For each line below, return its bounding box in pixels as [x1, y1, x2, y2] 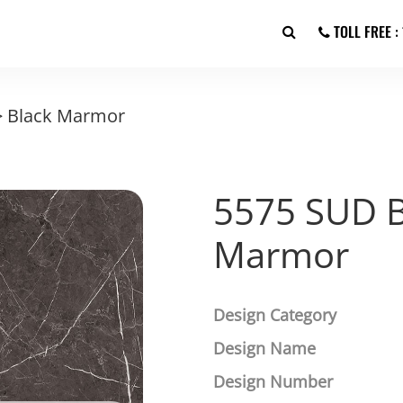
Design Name [213, 337, 317, 359]
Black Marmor [7, 103, 125, 128]
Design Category [213, 304, 337, 326]
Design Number [213, 371, 334, 392]
